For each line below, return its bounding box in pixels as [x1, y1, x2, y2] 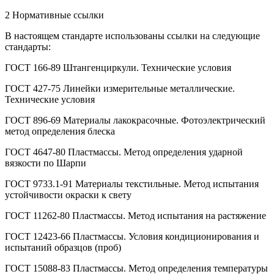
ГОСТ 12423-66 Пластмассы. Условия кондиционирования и [5, 231, 259, 242]
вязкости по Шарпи [5, 157, 86, 168]
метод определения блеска [5, 125, 115, 136]
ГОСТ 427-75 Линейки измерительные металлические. [5, 83, 235, 94]
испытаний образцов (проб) [5, 242, 121, 253]
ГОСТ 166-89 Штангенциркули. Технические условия [5, 62, 231, 73]
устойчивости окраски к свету [5, 189, 131, 200]
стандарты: [5, 41, 51, 52]
